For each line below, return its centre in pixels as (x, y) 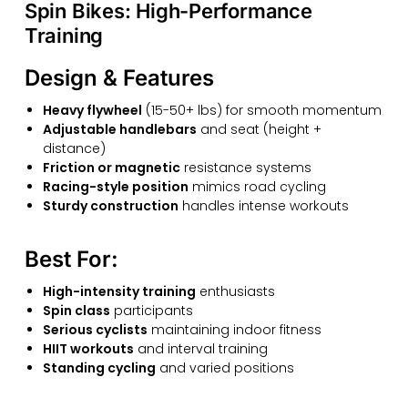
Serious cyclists (95, 329)
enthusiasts (235, 291)
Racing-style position (115, 186)
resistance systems (245, 167)
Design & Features (119, 77)
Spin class (76, 310)
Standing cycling (99, 367)
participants (151, 310)
